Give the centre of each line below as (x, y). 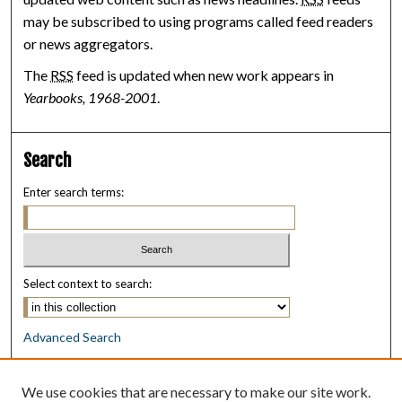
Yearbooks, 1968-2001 (91, 97)
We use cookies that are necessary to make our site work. (196, 392)
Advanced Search (73, 337)
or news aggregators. (88, 43)
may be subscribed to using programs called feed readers (199, 21)
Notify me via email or (84, 364)
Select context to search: (88, 284)
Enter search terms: (74, 192)
